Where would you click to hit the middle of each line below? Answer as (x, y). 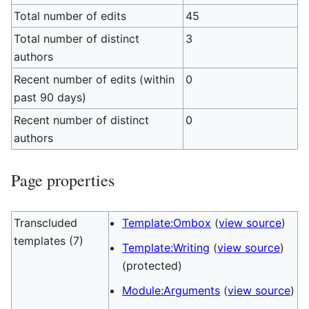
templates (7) (49, 241)
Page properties (63, 180)
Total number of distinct (77, 39)
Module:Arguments (171, 290)
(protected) (152, 266)
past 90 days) (50, 97)
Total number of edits (70, 16)
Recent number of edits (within (94, 79)
